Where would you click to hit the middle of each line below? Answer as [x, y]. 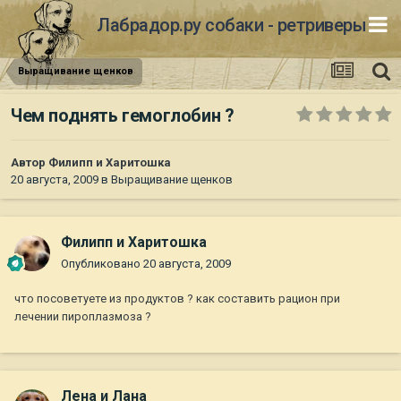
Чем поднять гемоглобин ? [123, 116]
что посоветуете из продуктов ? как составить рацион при [177, 299]
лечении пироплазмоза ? [83, 317]
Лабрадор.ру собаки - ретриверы [231, 25]
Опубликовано [102, 264]
